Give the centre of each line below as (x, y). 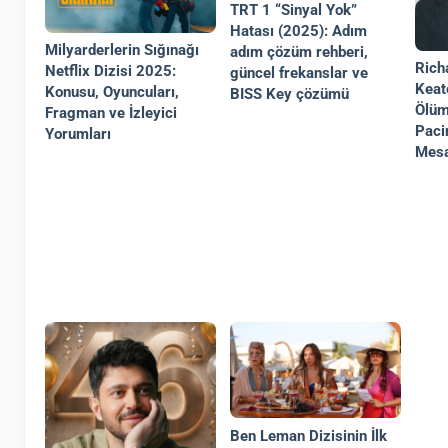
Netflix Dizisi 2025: (110, 71)
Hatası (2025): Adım (299, 31)
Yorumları (78, 134)
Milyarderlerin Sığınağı (122, 50)
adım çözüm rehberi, (299, 52)
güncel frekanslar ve (299, 73)
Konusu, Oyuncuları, (112, 92)
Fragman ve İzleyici (111, 113)
